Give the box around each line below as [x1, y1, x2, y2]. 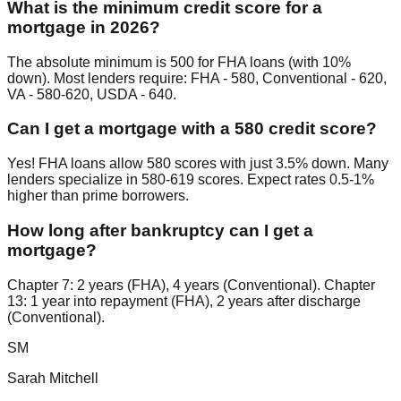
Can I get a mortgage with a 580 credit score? [7, 119, 377, 139]
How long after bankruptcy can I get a [7, 220, 313, 240]
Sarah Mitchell [7, 370, 98, 386]
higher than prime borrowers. [7, 188, 189, 204]
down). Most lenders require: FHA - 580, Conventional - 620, [7, 70, 387, 86]
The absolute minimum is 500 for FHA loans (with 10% [7, 54, 351, 70]
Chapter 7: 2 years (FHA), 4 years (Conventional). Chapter [7, 277, 375, 293]
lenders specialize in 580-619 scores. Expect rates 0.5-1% [7, 172, 374, 188]
